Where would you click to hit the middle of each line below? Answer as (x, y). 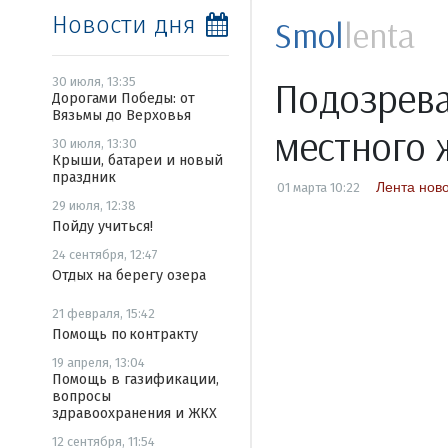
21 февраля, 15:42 (103, 313)
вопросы (81, 396)
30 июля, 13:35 (94, 81)
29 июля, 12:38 (94, 205)
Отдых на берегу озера (129, 275)
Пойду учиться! (102, 226)
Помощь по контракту (125, 334)
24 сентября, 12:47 (105, 254)
